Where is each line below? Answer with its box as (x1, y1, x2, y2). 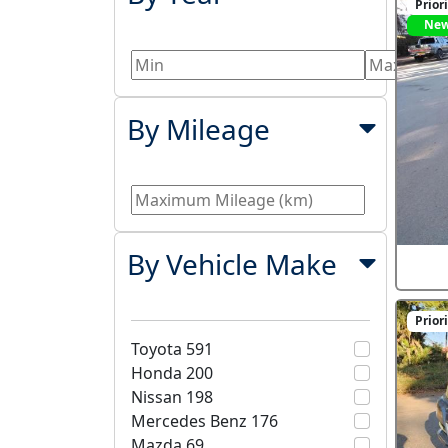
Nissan (131, 386, 186, 409)
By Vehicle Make (126, 245, 337, 284)
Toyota (131, 338, 186, 361)
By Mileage (126, 109, 270, 148)
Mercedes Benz (131, 410, 251, 433)
